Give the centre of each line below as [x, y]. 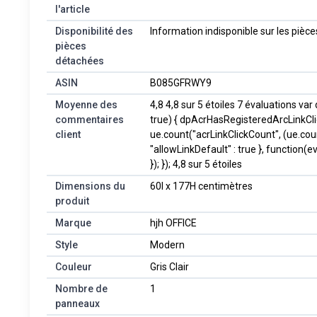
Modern [167, 244]
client [68, 134]
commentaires [90, 119]
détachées [80, 60]
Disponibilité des [94, 31]
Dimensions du [90, 186]
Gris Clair [169, 266]
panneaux [77, 303]
